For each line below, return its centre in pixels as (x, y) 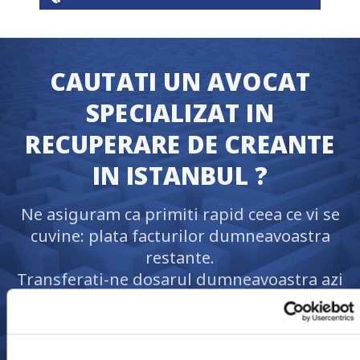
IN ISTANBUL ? (180, 176)
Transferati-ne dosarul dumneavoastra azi (180, 280)
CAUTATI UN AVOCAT (180, 82)
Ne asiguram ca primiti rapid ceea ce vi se (180, 215)
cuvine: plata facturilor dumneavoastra (180, 236)
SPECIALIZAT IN (180, 113)
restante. (180, 258)
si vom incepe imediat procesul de (180, 301)
